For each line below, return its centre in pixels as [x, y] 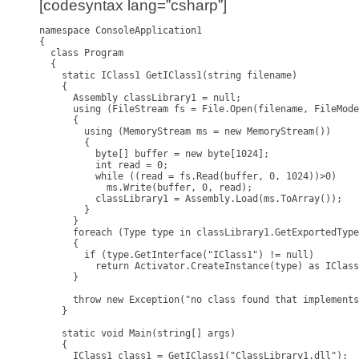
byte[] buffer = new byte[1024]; [154, 154]
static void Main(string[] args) [137, 334]
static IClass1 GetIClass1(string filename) [168, 76]
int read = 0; [104, 165]
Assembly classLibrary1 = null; [140, 98]
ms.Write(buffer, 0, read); [146, 188]
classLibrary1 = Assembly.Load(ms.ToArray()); [191, 199]
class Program [81, 53]
